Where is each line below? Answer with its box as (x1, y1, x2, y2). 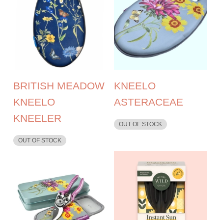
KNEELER (13, 112, 62, 124)
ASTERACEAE (113, 96, 183, 108)
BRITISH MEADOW (13, 80, 105, 91)
